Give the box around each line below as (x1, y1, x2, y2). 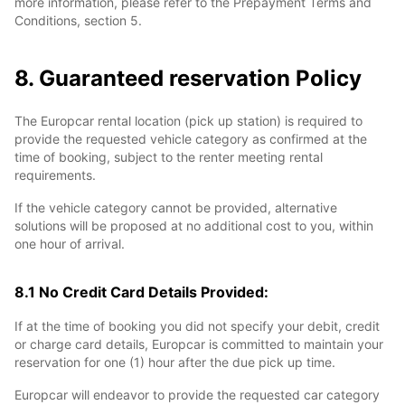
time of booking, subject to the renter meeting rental (14, 149, 323, 165)
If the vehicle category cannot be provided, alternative (14, 200, 337, 215)
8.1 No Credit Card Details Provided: (14, 283, 268, 301)
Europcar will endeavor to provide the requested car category (14, 387, 380, 402)
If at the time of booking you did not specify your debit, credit (14, 318, 380, 334)
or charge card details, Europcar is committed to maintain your (14, 336, 383, 352)
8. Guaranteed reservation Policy (14, 65, 362, 91)
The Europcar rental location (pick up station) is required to (14, 113, 363, 128)
